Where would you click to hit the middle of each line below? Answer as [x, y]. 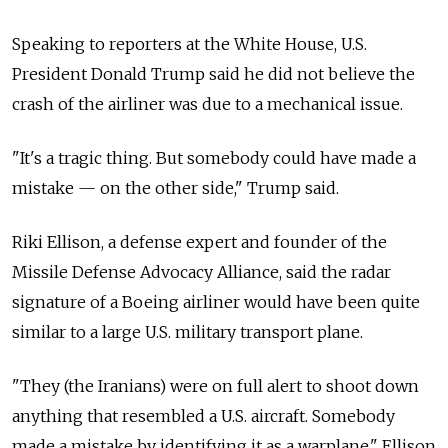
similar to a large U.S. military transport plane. [187, 331]
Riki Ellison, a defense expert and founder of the [199, 241]
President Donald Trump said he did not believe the [213, 73]
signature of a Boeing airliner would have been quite [216, 301]
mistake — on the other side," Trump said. [175, 187]
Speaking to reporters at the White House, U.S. [189, 43]
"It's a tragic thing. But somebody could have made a [214, 157]
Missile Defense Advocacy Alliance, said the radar [201, 271]
